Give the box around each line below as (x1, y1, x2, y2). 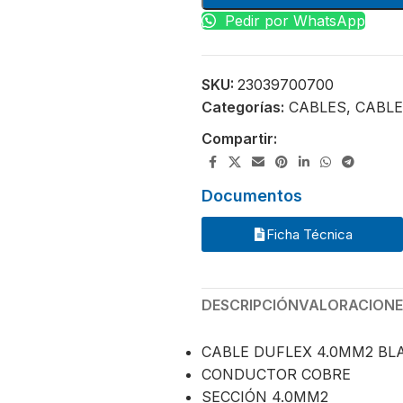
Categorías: (201, 97, 284, 116)
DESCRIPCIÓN (201, 295, 299, 314)
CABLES (289, 97, 346, 116)
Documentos (201, 185, 302, 205)
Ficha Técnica (265, 225, 353, 243)
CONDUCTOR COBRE (201, 364, 351, 383)
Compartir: (201, 129, 277, 148)
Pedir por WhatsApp (220, 11, 365, 30)
